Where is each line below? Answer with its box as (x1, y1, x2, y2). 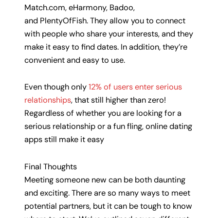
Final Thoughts (24, 162, 77, 172)
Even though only (24, 82, 89, 92)
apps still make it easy (24, 134, 104, 145)
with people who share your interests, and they (24, 28, 193, 39)
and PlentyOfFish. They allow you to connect (24, 15, 185, 26)
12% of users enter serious (89, 82, 182, 92)
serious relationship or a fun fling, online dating (24, 121, 192, 132)
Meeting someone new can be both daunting (24, 175, 185, 185)
